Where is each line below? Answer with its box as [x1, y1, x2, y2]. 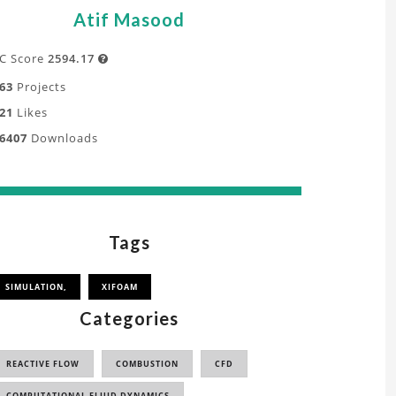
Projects [13, 79, 66, 95]
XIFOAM [102, 281, 138, 293]
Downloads [27, 130, 98, 146]
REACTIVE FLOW [6, 358, 80, 369]
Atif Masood [73, 9, 185, 30]
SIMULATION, [5, 281, 67, 293]
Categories [80, 308, 179, 329]
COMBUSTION [116, 358, 179, 369]
